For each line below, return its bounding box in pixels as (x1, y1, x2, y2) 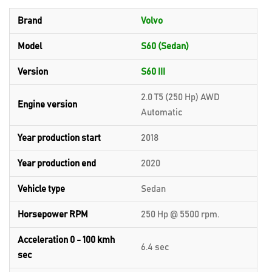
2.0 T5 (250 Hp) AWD (141, 93, 220, 102)
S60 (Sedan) (141, 42, 189, 51)
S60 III (141, 67, 165, 76)
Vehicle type (18, 185, 65, 194)
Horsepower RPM (18, 210, 88, 219)
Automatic (141, 108, 182, 117)
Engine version (18, 100, 77, 109)
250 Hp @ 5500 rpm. (141, 210, 219, 219)
